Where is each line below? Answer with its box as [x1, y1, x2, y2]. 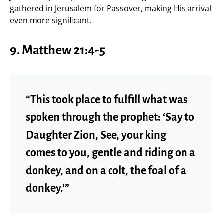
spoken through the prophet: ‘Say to [26, 111, 194, 123]
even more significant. [10, 14, 92, 26]
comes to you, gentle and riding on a [26, 147, 195, 159]
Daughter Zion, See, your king [26, 129, 166, 141]
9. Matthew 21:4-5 [10, 43, 105, 57]
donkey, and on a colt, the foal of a [26, 164, 186, 177]
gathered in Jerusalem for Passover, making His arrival [10, 2, 211, 14]
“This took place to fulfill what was [26, 93, 187, 106]
